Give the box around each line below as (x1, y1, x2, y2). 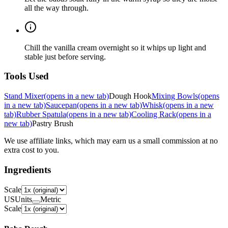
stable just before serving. (24, 52, 106, 61)
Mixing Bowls (152, 92, 198, 101)
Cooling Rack (131, 110, 176, 119)
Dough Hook (109, 92, 152, 101)
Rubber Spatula (16, 110, 66, 119)
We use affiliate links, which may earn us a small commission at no (4, 136, 218, 146)
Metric (40, 194, 61, 204)
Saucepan (46, 101, 77, 110)
